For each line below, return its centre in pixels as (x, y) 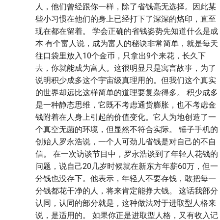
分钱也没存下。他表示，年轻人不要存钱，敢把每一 (126, 178)
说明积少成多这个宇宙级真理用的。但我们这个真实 (126, 80)
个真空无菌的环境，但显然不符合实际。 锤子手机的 (127, 129)
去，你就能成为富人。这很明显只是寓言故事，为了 (126, 68)
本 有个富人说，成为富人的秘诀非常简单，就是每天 (127, 43)
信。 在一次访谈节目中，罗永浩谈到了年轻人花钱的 (127, 154)
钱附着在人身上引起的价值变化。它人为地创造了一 (126, 117)
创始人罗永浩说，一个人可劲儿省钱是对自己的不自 (126, 141)
